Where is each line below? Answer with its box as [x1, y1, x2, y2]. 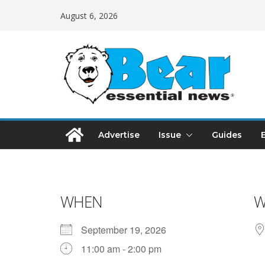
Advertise [98, 130, 140, 141]
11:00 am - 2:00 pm [81, 242, 161, 256]
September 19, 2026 [81, 223, 176, 237]
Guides [212, 130, 242, 141]
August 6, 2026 [60, 9, 118, 21]
